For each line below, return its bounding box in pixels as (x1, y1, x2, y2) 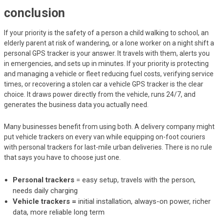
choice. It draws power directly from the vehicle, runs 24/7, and (4, 90, 196, 98)
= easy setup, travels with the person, (74, 175, 196, 184)
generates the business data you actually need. (4, 100, 149, 109)
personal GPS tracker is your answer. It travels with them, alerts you (4, 49, 210, 57)
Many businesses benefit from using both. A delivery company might (4, 122, 215, 131)
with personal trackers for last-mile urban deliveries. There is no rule (4, 143, 212, 151)
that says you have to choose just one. (4, 153, 121, 161)
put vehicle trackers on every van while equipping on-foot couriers (4, 132, 205, 141)
